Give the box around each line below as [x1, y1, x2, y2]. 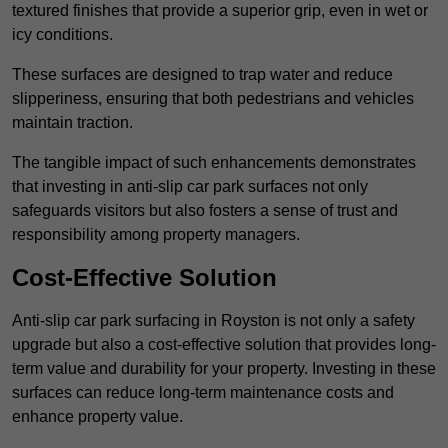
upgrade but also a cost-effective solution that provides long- [12, 336, 436, 354]
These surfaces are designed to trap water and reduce [12, 66, 393, 84]
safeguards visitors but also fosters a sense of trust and [12, 202, 398, 220]
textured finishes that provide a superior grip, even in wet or [12, 2, 428, 20]
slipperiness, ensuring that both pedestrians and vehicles [12, 90, 414, 108]
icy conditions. [12, 26, 113, 44]
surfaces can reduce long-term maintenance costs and [12, 384, 394, 402]
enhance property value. [12, 408, 183, 426]
